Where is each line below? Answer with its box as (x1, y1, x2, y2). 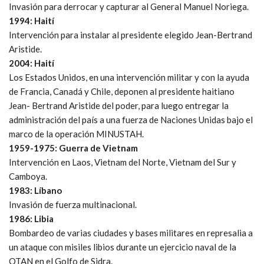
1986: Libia (9, 213, 54, 224)
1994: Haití (9, 15, 54, 26)
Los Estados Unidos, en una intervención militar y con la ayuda (9, 71, 249, 82)
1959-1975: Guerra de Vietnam (9, 142, 138, 153)
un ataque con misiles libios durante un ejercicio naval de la (9, 241, 236, 252)
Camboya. (9, 170, 47, 181)
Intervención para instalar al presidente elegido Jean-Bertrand (9, 29, 252, 40)
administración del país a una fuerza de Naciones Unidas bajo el (9, 114, 253, 125)
